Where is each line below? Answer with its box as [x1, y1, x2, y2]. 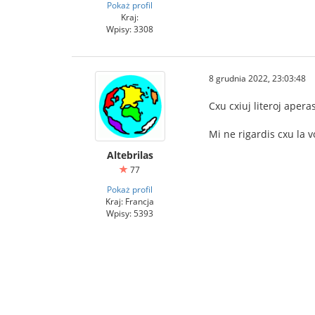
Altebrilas [106, 148, 153, 162]
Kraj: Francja [105, 195, 154, 207]
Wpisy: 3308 [106, 22, 153, 34]
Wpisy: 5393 [106, 207, 153, 219]
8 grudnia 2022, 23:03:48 [209, 72, 306, 84]
